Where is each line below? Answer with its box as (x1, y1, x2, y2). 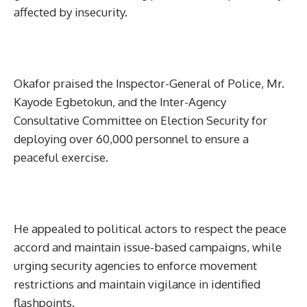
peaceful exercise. (14, 149, 108, 164)
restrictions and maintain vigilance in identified (14, 276, 260, 291)
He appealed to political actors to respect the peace (14, 221, 286, 236)
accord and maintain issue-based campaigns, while (14, 239, 282, 254)
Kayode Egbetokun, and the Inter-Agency (14, 94, 226, 109)
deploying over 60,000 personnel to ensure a (14, 131, 249, 146)
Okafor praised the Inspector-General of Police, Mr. (14, 75, 284, 90)
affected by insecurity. (14, 4, 127, 19)
